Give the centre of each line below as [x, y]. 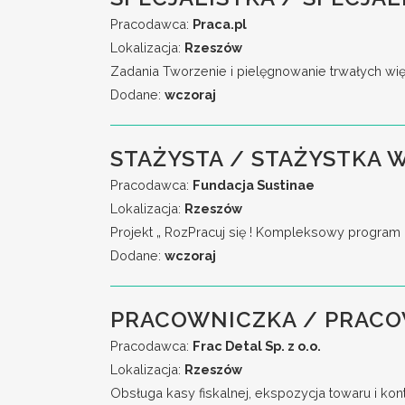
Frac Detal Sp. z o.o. [257, 346]
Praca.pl [220, 24]
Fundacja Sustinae [254, 185]
